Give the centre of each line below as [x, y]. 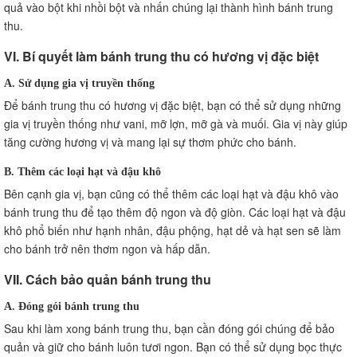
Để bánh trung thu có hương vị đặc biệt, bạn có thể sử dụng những [173, 105]
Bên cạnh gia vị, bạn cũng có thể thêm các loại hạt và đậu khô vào [171, 193]
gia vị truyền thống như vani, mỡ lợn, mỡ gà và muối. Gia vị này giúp [176, 123]
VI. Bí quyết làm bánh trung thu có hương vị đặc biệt [161, 56]
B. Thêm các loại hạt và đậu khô [82, 171]
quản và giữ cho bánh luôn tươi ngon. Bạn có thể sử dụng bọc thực [173, 346]
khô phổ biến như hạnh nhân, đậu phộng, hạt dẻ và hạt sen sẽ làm [173, 230]
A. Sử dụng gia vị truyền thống [79, 82]
